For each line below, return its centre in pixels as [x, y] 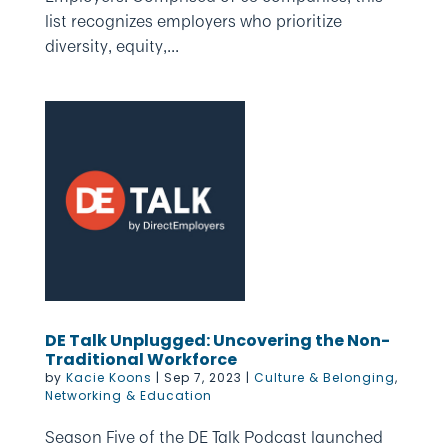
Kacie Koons [108, 377]
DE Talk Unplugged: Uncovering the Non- [217, 340]
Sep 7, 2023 [202, 377]
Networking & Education [128, 395]
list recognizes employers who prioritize [193, 21]
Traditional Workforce [140, 359]
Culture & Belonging [324, 377]
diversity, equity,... [111, 46]
